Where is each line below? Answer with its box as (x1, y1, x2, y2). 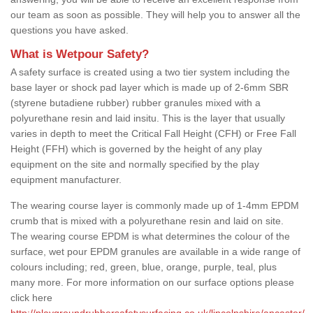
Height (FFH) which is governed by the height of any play (10, 143, 262, 154)
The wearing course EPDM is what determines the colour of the (10, 230, 290, 242)
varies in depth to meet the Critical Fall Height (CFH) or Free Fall (10, 127, 296, 139)
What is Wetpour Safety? (10, 47, 149, 61)
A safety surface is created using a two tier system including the (10, 66, 290, 78)
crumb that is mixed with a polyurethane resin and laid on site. (10, 214, 284, 226)
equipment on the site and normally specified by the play (10, 158, 259, 170)
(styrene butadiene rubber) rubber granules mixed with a (10, 96, 261, 108)
